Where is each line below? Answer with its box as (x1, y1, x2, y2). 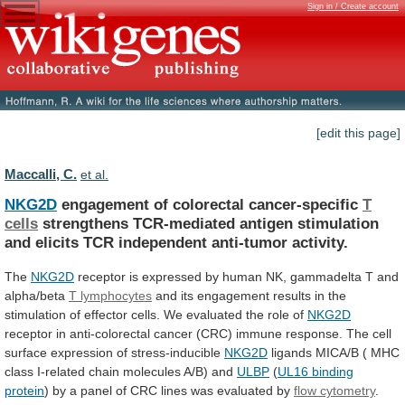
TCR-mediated (133, 213, 235, 232)
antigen (240, 213, 293, 232)
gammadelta (290, 268, 362, 284)
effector (84, 306, 127, 322)
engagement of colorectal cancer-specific (57, 194, 363, 213)
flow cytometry (294, 382, 375, 398)
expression (51, 344, 113, 360)
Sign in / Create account (307, 2, 399, 11)
